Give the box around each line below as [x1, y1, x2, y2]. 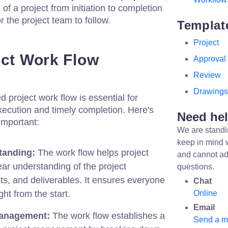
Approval [193, 54, 226, 63]
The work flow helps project [35, 148, 149, 158]
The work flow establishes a [50, 211, 165, 221]
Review [193, 71, 221, 79]
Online [193, 189, 217, 197]
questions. [177, 162, 214, 171]
